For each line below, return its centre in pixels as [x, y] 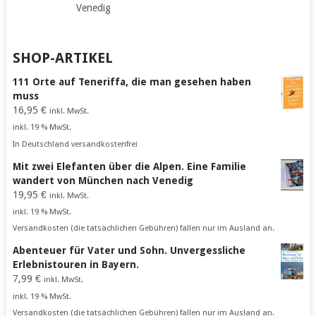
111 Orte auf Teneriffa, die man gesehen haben [132, 82]
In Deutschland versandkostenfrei [75, 144]
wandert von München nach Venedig [103, 180]
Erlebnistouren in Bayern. [75, 265]
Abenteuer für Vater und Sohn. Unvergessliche [129, 251]
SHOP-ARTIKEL [62, 58]
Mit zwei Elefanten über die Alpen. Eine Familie [129, 166]
